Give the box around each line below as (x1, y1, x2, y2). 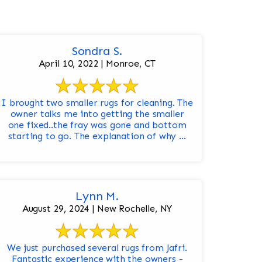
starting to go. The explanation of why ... (8, 130, 186, 142)
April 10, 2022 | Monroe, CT (38, 58, 156, 70)
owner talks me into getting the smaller (10, 108, 184, 120)
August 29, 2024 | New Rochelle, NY (22, 203, 173, 215)
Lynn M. (75, 189, 119, 204)
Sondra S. (71, 44, 123, 58)
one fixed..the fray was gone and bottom (8, 119, 187, 131)
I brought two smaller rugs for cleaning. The (1, 97, 193, 109)
